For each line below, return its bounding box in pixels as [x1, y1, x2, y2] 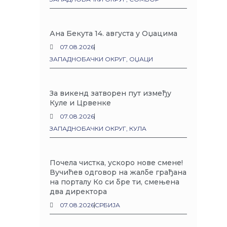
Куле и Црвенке [50, 98, 111, 107]
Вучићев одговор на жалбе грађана [50, 168, 187, 177]
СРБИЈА [95, 201, 121, 209]
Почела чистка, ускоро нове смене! [50, 158, 183, 167]
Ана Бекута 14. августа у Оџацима [50, 29, 178, 38]
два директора [50, 187, 107, 196]
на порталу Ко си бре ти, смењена [50, 177, 180, 186]
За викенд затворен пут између [50, 89, 172, 98]
